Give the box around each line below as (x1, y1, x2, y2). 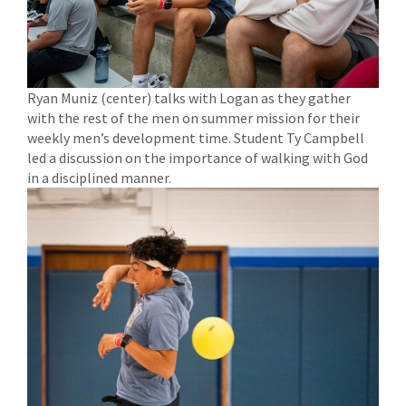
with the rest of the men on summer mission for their (27, 108, 360, 127)
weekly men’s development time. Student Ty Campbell (27, 128, 364, 147)
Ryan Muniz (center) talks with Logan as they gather (27, 88, 351, 107)
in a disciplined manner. (27, 168, 171, 187)
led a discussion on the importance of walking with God (27, 148, 368, 167)
